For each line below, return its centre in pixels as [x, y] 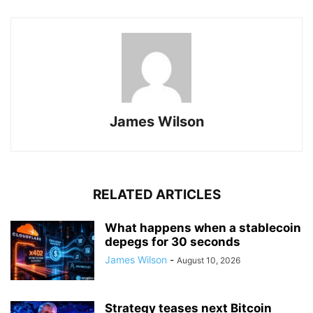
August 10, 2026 [209, 260]
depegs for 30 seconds [173, 241]
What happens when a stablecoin [203, 227]
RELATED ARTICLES [156, 194]
